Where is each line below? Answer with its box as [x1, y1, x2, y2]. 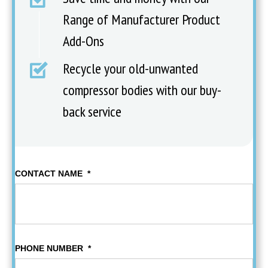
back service [63, 102, 121, 121]
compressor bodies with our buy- [63, 81, 221, 100]
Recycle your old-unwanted [63, 59, 198, 78]
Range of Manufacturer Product [63, 10, 220, 29]
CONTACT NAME [15, 169, 83, 179]
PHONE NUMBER [15, 243, 83, 254]
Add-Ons [63, 32, 104, 51]
